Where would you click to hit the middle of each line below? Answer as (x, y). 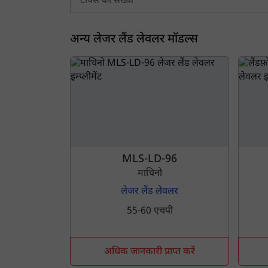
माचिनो (150, 173)
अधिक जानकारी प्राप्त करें (150, 252)
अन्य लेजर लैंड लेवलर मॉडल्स (134, 39)
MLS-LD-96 (150, 159)
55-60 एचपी (150, 211)
